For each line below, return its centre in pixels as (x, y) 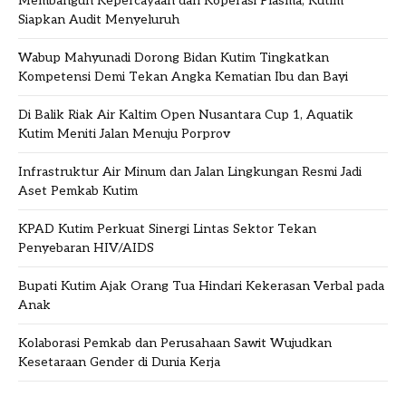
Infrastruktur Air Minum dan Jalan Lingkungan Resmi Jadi (190, 172)
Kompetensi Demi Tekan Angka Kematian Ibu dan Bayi (183, 77)
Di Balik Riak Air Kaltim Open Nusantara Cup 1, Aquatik (186, 115)
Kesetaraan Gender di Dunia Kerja (119, 362)
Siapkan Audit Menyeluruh (99, 20)
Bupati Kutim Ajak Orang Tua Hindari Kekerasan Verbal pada (201, 286)
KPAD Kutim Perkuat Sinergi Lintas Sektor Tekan (167, 229)
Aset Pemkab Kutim (78, 191)
